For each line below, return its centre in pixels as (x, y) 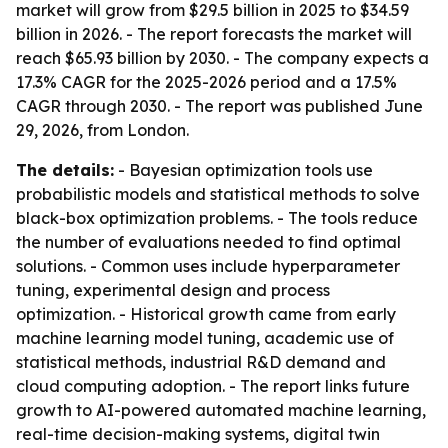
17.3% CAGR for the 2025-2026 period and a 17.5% (206, 82)
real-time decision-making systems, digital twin (198, 434)
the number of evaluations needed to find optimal (208, 242)
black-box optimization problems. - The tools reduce (217, 218)
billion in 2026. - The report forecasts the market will (214, 34)
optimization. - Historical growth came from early (206, 314)
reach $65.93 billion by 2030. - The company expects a (222, 58)
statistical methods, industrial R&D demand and (201, 362)
